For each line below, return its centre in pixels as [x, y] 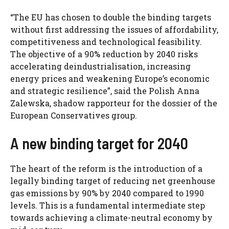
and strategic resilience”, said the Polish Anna [105, 91]
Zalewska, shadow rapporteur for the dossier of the [114, 103]
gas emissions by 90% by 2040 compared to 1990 [107, 193]
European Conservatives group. [74, 116]
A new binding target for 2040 [99, 143]
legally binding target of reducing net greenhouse [113, 181]
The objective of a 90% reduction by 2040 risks [104, 54]
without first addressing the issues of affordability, [114, 30]
